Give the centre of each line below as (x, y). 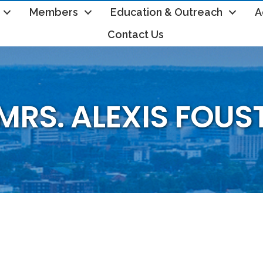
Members (53, 12)
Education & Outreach (166, 12)
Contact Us (136, 34)
